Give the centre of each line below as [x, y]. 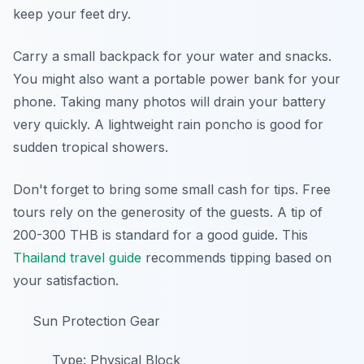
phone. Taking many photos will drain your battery [169, 102]
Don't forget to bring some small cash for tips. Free [172, 189]
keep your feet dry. [72, 14]
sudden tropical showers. [91, 147]
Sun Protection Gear [96, 321]
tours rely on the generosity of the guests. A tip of [168, 212]
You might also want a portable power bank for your [177, 79]
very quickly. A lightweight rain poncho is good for [168, 124]
